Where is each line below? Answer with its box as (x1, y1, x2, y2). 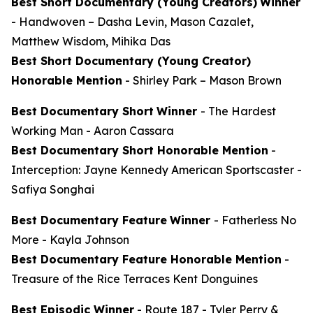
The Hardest (208, 103, 276, 118)
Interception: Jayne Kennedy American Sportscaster (11, 162, 294, 177)
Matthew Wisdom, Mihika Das (11, 34, 170, 48)
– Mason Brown (200, 73, 282, 87)
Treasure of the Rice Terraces (11, 271, 170, 286)
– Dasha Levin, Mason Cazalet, (85, 14, 254, 29)
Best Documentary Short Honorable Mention (11, 143, 268, 157)
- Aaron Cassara (83, 123, 174, 138)
